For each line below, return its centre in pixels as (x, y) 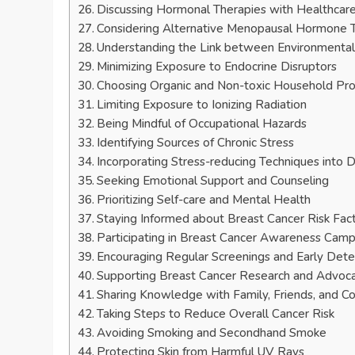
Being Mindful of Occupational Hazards (202, 124)
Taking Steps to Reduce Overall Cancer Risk (216, 314)
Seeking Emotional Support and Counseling (213, 181)
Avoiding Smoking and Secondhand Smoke (212, 333)
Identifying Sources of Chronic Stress (196, 143)
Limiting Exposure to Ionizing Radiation (202, 105)
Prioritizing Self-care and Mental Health (204, 200)
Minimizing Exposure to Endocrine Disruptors (217, 67)
